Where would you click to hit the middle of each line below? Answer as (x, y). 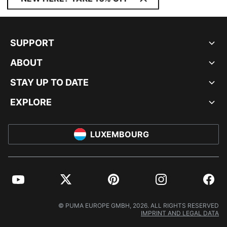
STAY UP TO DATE (49, 82)
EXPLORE (31, 102)
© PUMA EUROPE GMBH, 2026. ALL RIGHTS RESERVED (139, 205)
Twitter (70, 183)
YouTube (25, 183)
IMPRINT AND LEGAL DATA (180, 213)
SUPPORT (32, 43)
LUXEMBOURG (120, 134)
